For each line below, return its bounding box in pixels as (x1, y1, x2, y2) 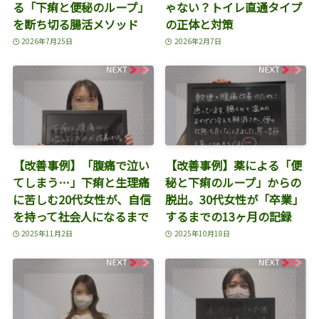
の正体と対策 (165, 15, 234, 33)
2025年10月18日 (174, 228, 230, 239)
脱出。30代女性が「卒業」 (165, 190, 304, 208)
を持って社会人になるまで (12, 207, 149, 225)
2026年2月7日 (174, 36, 221, 47)
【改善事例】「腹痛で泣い (12, 156, 150, 174)
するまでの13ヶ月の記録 (165, 207, 293, 225)
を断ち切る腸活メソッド (12, 15, 138, 33)
